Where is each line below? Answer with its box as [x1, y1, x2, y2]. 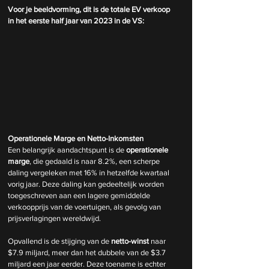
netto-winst [111, 237, 151, 246]
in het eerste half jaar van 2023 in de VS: [8, 16, 144, 25]
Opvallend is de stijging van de [8, 237, 111, 246]
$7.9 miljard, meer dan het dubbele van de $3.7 [8, 248, 168, 258]
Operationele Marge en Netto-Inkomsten [8, 134, 144, 144]
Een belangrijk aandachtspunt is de [8, 145, 126, 155]
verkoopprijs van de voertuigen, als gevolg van [8, 202, 163, 212]
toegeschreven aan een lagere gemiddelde [8, 191, 152, 201]
